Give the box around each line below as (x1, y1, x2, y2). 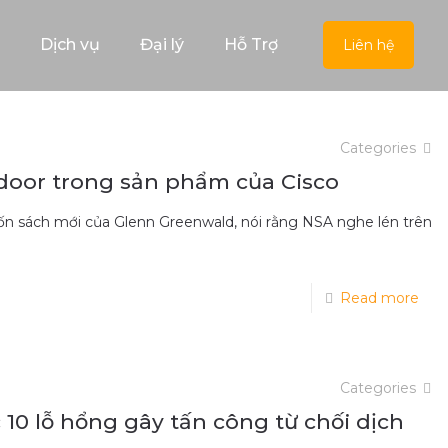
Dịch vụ (40, 35, 100, 54)
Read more (339, 289, 419, 307)
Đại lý (140, 35, 184, 54)
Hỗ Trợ (224, 35, 278, 54)
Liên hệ (343, 36, 394, 54)
